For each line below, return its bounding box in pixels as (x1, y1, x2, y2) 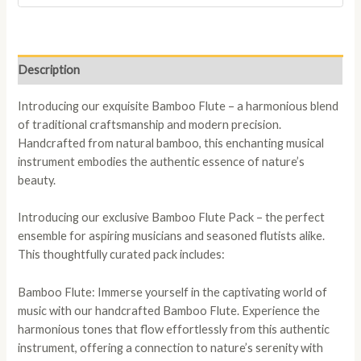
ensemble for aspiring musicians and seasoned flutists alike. (18, 229, 326, 243)
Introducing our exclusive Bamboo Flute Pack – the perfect (18, 210, 326, 225)
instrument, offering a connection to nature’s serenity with (18, 340, 324, 355)
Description (18, 63, 81, 77)
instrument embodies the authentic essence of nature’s (18, 154, 305, 168)
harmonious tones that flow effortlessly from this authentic (18, 322, 330, 336)
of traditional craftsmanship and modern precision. (18, 117, 282, 131)
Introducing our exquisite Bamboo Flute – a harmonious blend (18, 98, 339, 113)
